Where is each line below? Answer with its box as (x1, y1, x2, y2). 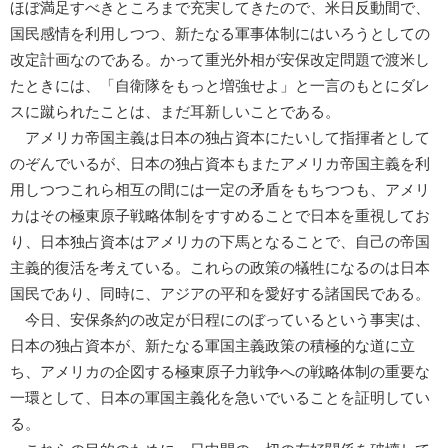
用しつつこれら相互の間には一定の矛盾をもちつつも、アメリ (10, 181, 430, 198)
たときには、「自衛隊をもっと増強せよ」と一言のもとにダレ (10, 77, 430, 94)
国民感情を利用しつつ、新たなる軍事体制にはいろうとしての (10, 25, 430, 42)
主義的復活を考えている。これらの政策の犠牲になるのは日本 (10, 259, 430, 276)
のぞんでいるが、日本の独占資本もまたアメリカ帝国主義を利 (10, 155, 430, 172)
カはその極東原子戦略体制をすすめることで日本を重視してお (10, 207, 430, 224)
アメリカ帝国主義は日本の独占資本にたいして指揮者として (10, 129, 430, 146)
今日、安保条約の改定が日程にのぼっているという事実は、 (10, 311, 430, 328)
